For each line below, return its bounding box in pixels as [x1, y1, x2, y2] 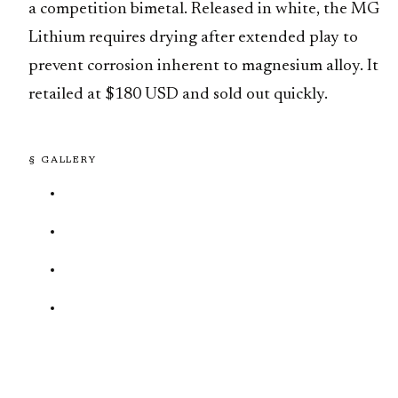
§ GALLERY [28, 155, 98, 165]
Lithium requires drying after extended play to [28, 29, 358, 47]
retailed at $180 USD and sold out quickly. [28, 86, 328, 104]
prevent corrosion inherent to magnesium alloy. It [28, 58, 378, 76]
